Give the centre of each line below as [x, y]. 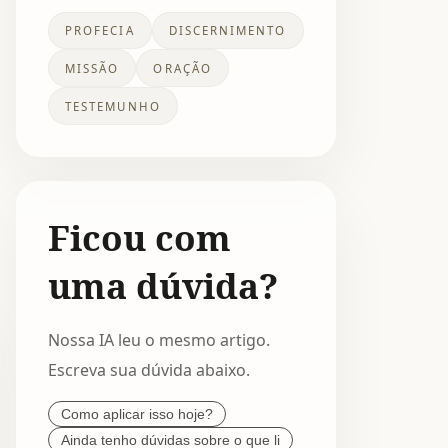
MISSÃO [92, 68]
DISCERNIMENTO [227, 31]
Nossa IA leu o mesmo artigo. [159, 339]
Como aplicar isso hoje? [137, 413]
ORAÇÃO [182, 68]
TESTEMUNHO [113, 106]
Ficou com [139, 236]
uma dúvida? [163, 284]
